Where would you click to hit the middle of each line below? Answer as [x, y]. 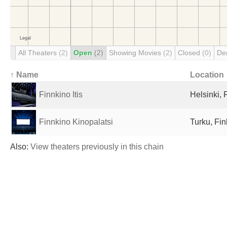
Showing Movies [136, 53]
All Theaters [39, 53]
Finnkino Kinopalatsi [76, 122]
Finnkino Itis [61, 94]
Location [207, 75]
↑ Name [24, 75]
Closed [190, 53]
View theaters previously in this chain [97, 147]
